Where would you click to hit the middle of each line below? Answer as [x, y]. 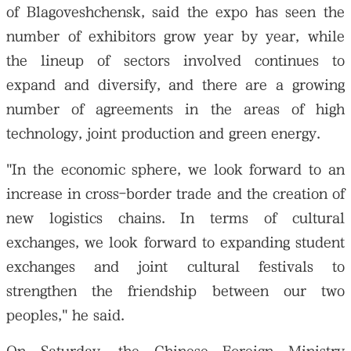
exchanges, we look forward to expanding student [175, 243]
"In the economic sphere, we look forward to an [175, 170]
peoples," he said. [66, 316]
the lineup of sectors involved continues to [175, 61]
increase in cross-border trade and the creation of [175, 194]
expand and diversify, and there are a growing [175, 85]
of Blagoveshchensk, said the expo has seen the [175, 13]
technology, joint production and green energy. [164, 134]
